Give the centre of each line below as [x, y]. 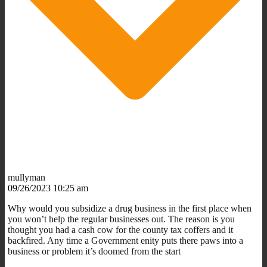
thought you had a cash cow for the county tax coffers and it [120, 229]
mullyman [27, 177]
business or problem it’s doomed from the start [94, 251]
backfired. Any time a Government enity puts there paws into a [125, 240]
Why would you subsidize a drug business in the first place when [130, 208]
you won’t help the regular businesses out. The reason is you [121, 219]
